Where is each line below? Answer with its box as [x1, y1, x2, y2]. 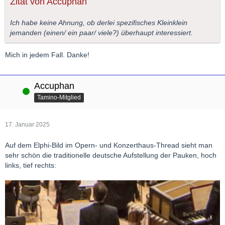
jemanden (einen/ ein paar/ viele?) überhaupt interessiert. [10, 28, 193, 37]
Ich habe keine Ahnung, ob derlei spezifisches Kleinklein [10, 18, 187, 27]
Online [5, 87, 23, 94]
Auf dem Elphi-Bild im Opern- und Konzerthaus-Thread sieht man [5, 141, 212, 149]
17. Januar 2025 [5, 121, 50, 128]
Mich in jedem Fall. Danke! [5, 50, 89, 59]
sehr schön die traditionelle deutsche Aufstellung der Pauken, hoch [5, 151, 216, 159]
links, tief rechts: [5, 161, 56, 169]
